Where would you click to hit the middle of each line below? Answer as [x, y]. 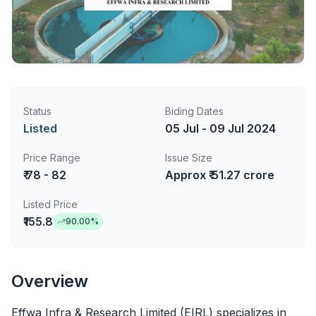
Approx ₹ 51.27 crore [220, 175]
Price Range [52, 157]
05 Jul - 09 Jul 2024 [220, 128]
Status [37, 111]
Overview [50, 281]
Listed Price [50, 204]
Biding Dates [194, 111]
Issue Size [189, 157]
